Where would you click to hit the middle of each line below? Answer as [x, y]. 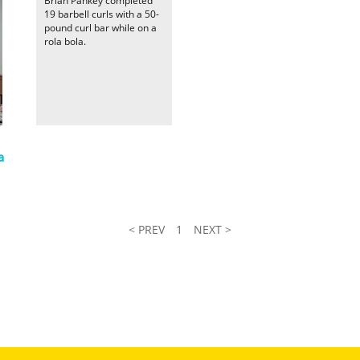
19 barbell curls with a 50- [102, 14]
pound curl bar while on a [100, 28]
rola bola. [65, 41]
